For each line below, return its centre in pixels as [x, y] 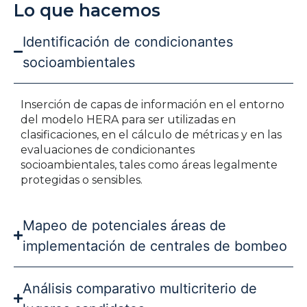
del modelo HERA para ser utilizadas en [128, 119]
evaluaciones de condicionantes [108, 149]
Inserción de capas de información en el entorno [152, 104]
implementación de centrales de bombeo [155, 246]
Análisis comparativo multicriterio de [140, 288]
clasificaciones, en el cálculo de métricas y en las [151, 134]
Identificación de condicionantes [128, 41]
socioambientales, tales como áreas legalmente [149, 164]
